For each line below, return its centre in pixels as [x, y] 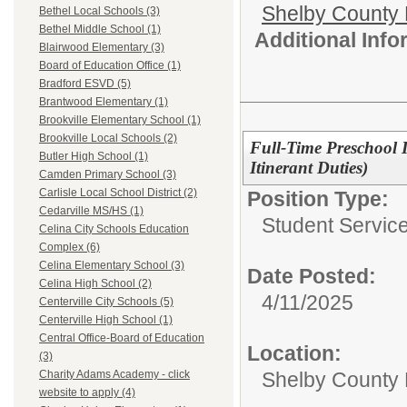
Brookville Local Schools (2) [108, 139]
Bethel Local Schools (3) [99, 11]
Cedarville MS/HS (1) [91, 211]
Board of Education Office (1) [110, 66]
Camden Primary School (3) [108, 175]
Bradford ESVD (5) [85, 84]
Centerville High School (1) [106, 320]
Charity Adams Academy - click [114, 375]
